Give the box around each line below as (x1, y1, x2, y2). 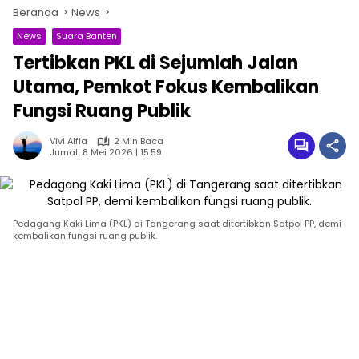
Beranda (13, 5, 58, 20)
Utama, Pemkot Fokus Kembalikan (13, 75, 319, 99)
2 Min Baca (114, 135, 163, 147)
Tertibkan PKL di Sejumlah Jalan (13, 50, 298, 75)
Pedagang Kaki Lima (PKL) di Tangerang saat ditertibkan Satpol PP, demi (13, 217, 341, 230)
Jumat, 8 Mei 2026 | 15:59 (50, 145, 162, 159)
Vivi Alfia (50, 135, 87, 147)
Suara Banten (56, 30, 117, 42)
